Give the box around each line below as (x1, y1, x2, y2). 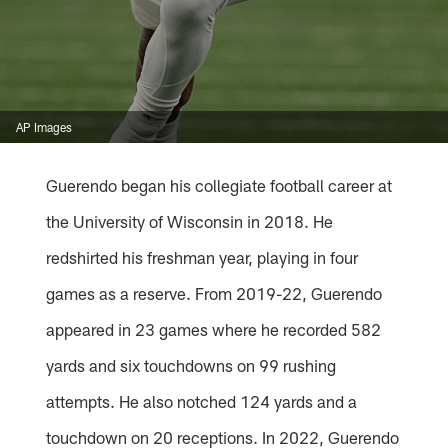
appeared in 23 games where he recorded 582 (46, 319, 382, 340)
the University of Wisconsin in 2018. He (46, 211, 334, 232)
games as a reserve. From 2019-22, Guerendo (46, 283, 383, 304)
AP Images (16, 120, 72, 135)
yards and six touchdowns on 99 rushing (46, 355, 337, 376)
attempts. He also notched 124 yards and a (46, 391, 358, 412)
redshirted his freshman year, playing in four (46, 247, 359, 268)
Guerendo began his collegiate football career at (46, 175, 393, 196)
